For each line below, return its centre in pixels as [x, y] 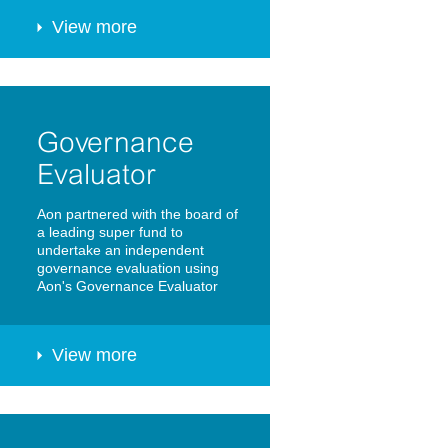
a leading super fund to [109, 232]
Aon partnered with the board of [137, 214]
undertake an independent [120, 250]
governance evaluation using [127, 268]
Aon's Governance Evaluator [127, 286]
